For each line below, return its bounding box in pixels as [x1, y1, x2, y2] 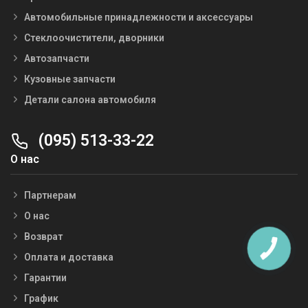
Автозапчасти [24, 52, 89, 64]
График [24, 292, 58, 304]
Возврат [24, 230, 63, 242]
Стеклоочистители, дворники [24, 32, 164, 43]
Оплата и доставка [24, 251, 113, 263]
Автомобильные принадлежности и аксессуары [24, 11, 253, 23]
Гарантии [24, 272, 67, 283]
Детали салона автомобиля [24, 93, 156, 105]
